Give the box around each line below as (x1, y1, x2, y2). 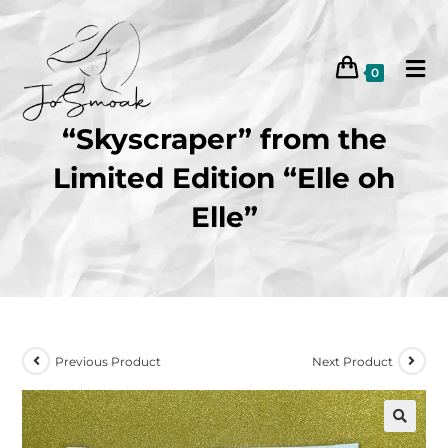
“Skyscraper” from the (61, 122, 387, 156)
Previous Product (55, 353, 162, 369)
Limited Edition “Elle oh (53, 161, 395, 195)
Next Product (311, 353, 393, 369)
